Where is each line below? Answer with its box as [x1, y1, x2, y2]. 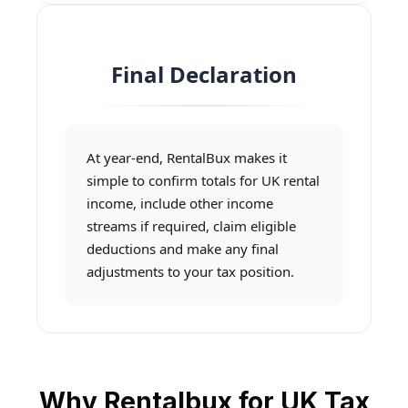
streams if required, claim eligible [87, 217, 296, 236]
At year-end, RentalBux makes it [87, 148, 287, 168]
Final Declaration [111, 59, 297, 90]
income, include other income [87, 194, 273, 213]
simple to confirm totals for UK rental [87, 171, 320, 190]
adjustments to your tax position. [87, 262, 294, 281]
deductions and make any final [87, 240, 279, 259]
